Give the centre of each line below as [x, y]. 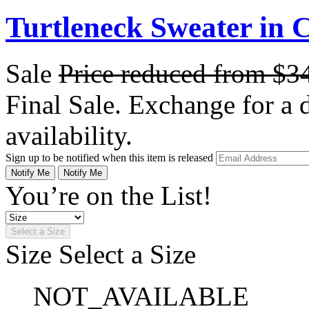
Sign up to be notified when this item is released [111, 157]
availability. [69, 135]
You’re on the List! [109, 195]
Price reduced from [166, 73]
